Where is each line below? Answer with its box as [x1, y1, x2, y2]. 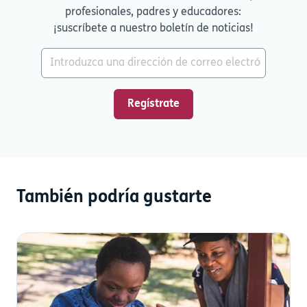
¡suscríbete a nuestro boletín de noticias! [53, 23, 254, 34]
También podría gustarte [16, 188, 212, 206]
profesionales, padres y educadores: [65, 6, 242, 18]
